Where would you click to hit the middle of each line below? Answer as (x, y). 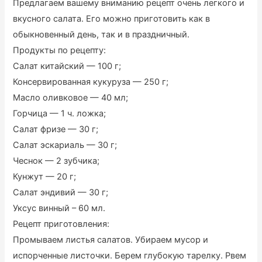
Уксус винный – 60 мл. (59, 208)
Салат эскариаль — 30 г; (65, 145)
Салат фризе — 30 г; (56, 130)
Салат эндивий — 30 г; (61, 193)
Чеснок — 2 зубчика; (56, 161)
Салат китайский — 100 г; (67, 66)
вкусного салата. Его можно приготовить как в (112, 19)
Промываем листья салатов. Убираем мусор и (111, 240)
